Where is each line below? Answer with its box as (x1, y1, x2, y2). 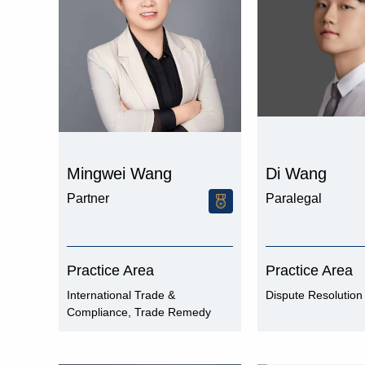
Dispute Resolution (266, 288, 363, 301)
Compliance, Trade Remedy (67, 306, 211, 319)
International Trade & (67, 288, 175, 301)
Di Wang (266, 165, 327, 182)
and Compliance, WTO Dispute (67, 323, 226, 336)
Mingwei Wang (67, 165, 172, 182)
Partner (67, 191, 109, 205)
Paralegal (266, 191, 322, 205)
